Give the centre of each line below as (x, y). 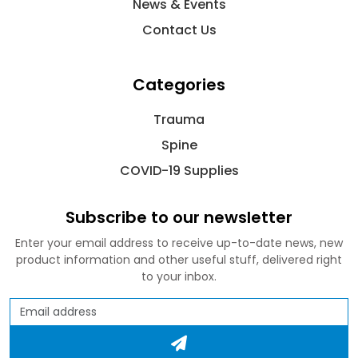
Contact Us (179, 30)
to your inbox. (179, 276)
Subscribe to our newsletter (179, 217)
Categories (179, 84)
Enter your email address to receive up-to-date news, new (179, 243)
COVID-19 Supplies (179, 170)
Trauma (179, 119)
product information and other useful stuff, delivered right (179, 259)
